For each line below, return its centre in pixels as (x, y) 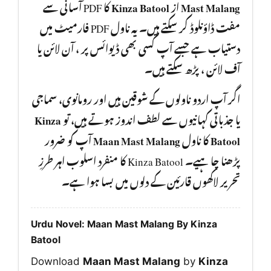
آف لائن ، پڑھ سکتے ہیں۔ (192, 67)
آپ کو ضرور (69, 138)
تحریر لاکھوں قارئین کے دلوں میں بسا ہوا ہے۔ (151, 179)
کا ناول (195, 138)
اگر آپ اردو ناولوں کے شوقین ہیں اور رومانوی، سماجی (136, 97)
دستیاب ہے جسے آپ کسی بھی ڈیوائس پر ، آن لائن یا (139, 47)
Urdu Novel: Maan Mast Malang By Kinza (124, 224)
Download (57, 261)
